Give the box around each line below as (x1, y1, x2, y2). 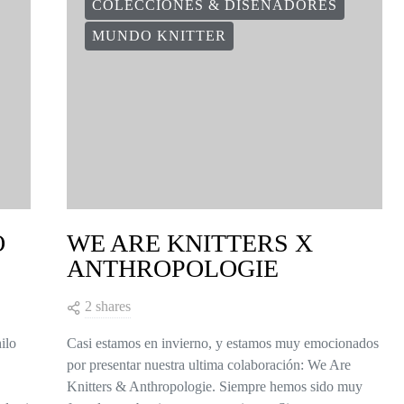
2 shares (85, 298, 131, 315)
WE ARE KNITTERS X (67, 229, 313, 258)
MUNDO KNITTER (92, 28, 226, 44)
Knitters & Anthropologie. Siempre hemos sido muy (67, 379, 363, 395)
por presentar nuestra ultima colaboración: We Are (67, 357, 351, 373)
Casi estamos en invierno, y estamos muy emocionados (67, 335, 379, 352)
